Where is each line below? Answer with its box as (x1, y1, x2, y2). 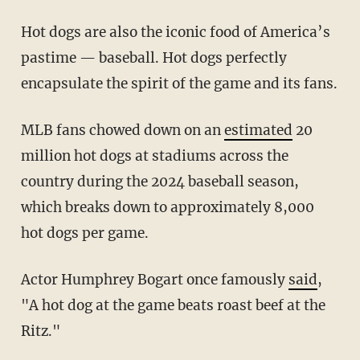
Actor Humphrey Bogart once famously (30, 270, 288, 288)
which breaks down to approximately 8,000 (20, 198, 314, 216)
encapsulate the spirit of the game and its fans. (20, 74, 337, 92)
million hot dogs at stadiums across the (20, 146, 288, 165)
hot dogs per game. (20, 223, 149, 242)
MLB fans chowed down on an (34, 121, 224, 139)
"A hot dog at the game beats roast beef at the (20, 296, 325, 314)
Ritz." (20, 321, 60, 340)
